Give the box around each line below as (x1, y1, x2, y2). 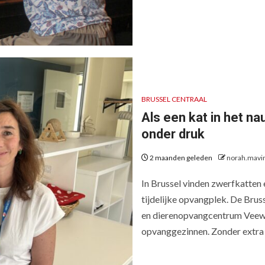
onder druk (141, 127, 208, 141)
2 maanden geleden (148, 153, 214, 162)
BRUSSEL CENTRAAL (141, 95, 207, 104)
